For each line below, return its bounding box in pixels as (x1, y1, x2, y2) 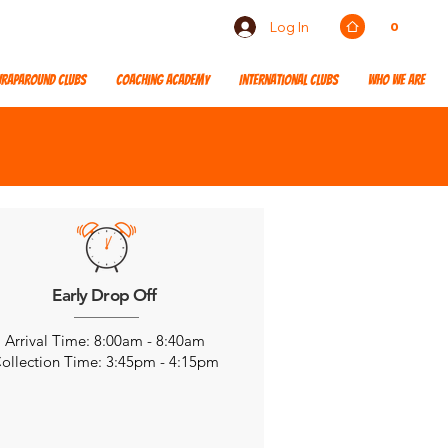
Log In (270, 18, 309, 35)
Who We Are (368, 73, 425, 88)
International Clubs (239, 73, 338, 88)
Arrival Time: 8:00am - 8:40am (4, 331, 205, 350)
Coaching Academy (116, 73, 209, 88)
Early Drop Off (52, 285, 157, 305)
